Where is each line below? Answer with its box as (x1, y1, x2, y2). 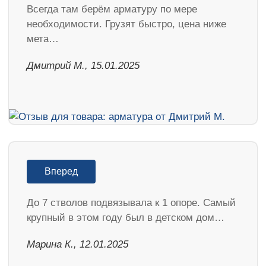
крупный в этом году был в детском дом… (27, 212, 224, 224)
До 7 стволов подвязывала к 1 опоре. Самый (27, 197, 236, 209)
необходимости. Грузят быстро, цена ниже (27, 18, 226, 30)
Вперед (45, 166, 78, 177)
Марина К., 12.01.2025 (27, 239, 128, 251)
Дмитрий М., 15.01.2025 (27, 60, 140, 72)
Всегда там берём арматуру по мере (27, 4, 197, 15)
